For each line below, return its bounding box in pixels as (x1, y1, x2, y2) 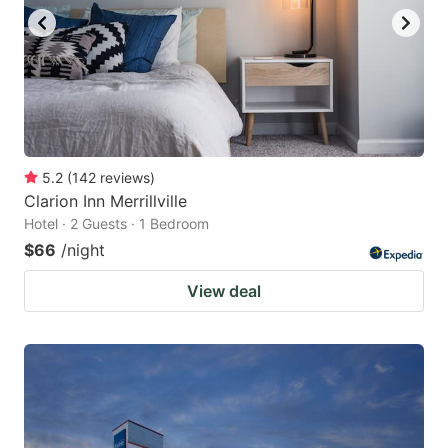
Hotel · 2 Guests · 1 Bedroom (24, 214, 209, 232)
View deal (187, 280, 261, 301)
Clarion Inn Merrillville (24, 190, 187, 211)
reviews (100, 168, 150, 186)
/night (61, 239, 105, 260)
